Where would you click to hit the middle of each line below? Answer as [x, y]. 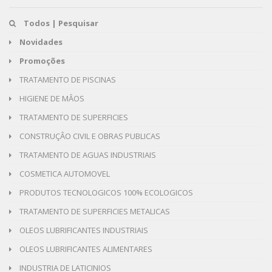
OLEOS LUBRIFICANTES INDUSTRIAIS [83, 230]
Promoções [42, 60]
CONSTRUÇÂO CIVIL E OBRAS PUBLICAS [89, 136]
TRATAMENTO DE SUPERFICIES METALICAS [94, 211]
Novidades [41, 42]
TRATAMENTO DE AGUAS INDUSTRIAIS [87, 155]
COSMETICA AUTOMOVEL [64, 173]
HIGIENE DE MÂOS [51, 98]
